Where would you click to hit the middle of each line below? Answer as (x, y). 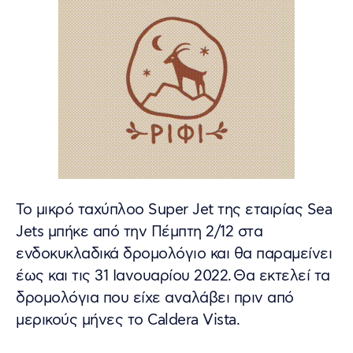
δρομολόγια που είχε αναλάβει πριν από (155, 298)
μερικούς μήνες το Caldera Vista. (129, 320)
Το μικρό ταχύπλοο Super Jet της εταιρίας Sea (174, 210)
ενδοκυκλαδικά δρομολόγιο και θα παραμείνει (174, 254)
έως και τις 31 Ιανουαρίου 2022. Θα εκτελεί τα (173, 276)
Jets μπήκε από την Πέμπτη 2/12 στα (139, 232)
